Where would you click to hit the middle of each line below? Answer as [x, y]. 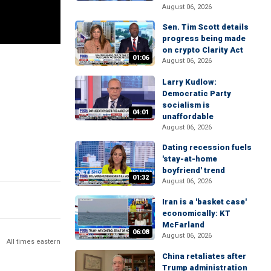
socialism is [186, 105]
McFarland [183, 224]
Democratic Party [197, 93]
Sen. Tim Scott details [205, 27]
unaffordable [188, 116]
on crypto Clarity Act [203, 50]
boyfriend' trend [194, 170]
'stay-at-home [190, 158]
